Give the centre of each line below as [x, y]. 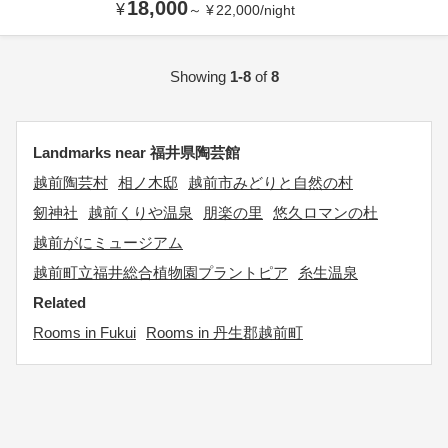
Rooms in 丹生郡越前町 [224, 332]
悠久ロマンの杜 [325, 212]
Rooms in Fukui [84, 332]
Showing [199, 76]
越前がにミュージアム [108, 242]
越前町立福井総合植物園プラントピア [160, 272]
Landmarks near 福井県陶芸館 [136, 152]
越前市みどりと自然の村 [270, 182]
